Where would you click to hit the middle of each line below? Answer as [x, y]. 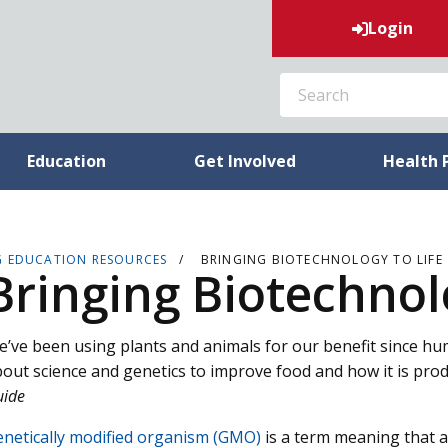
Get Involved [244, 161]
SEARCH [295, 75]
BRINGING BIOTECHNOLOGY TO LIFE [321, 259]
